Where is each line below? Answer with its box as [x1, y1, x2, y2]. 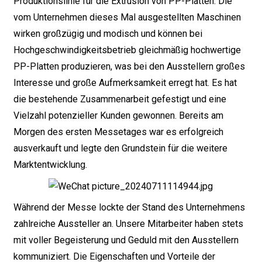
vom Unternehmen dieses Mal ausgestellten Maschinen [13, 12, 241, 23]
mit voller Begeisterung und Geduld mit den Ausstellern [13, 234, 239, 246]
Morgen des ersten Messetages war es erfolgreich [13, 126, 223, 138]
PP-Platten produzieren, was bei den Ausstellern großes [13, 61, 245, 73]
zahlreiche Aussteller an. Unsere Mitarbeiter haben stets [13, 218, 243, 229]
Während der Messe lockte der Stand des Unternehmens [13, 201, 245, 213]
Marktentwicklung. [13, 159, 87, 171]
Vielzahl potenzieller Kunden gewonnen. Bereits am [13, 110, 223, 122]
